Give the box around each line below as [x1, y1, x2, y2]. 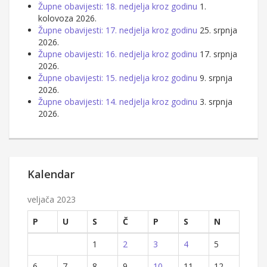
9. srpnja [200, 72, 232, 83]
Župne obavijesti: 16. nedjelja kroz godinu [38, 48, 197, 60]
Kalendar [27, 166, 74, 181]
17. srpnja [200, 48, 237, 60]
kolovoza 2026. [38, 12, 97, 24]
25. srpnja [200, 24, 237, 36]
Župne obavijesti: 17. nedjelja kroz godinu [38, 24, 197, 36]
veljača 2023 [27, 193, 76, 205]
